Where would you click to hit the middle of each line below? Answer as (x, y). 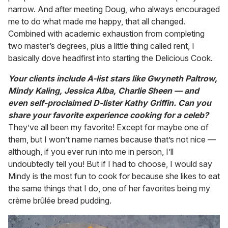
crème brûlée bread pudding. (60, 201)
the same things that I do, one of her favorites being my (109, 189)
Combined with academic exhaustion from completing (106, 34)
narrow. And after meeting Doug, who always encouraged (114, 9)
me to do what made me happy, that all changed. (97, 22)
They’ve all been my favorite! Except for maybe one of (108, 127)
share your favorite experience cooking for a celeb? (108, 115)
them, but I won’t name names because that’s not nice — (112, 140)
